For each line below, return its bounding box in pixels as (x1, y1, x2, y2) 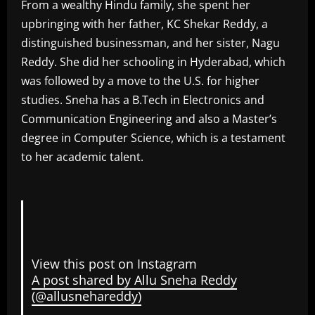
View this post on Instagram (31, 255, 197, 272)
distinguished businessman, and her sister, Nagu (21, 35, 280, 51)
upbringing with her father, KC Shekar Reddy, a (21, 16, 268, 32)
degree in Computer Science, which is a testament (21, 130, 285, 146)
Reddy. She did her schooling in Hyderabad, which (21, 54, 285, 70)
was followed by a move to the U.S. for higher (21, 73, 259, 89)
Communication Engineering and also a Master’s (21, 111, 277, 127)
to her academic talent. (21, 149, 143, 165)
